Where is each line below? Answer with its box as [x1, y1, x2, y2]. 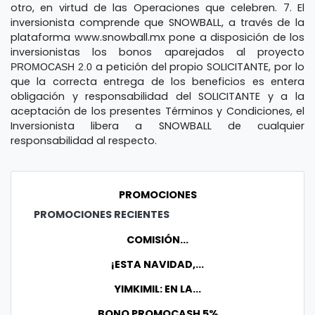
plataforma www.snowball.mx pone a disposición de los [11, 30, 304, 44]
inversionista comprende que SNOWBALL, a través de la [11, 15, 304, 30]
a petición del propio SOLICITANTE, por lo [91, 59, 304, 74]
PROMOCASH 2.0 [11, 60, 92, 72]
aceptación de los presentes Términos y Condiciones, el [11, 103, 304, 118]
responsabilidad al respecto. [11, 133, 160, 148]
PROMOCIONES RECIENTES [34, 207, 169, 221]
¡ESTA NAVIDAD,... [111, 257, 204, 271]
